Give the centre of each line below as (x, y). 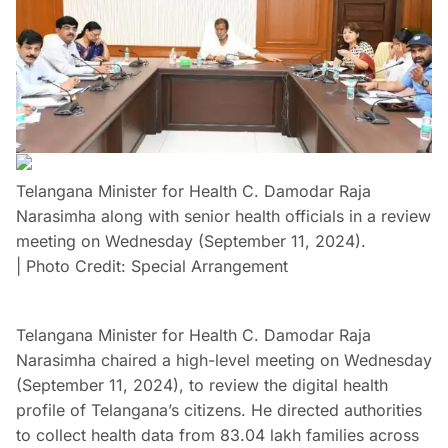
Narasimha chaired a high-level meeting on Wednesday (224, 360)
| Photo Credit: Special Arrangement (152, 266)
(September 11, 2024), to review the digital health (202, 385)
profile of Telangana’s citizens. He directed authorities (219, 410)
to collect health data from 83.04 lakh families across (217, 435)
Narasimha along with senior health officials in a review (223, 216)
